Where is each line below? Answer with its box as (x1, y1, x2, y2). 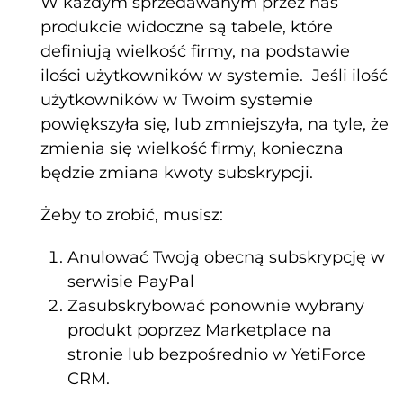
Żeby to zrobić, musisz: (40, 205, 223, 226)
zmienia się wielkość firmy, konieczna (40, 139, 344, 159)
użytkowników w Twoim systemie (40, 90, 313, 111)
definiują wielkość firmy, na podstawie (40, 41, 350, 62)
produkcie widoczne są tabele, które (40, 17, 333, 38)
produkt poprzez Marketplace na (67, 320, 332, 341)
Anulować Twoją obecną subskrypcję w (67, 247, 385, 268)
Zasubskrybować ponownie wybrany (67, 296, 364, 317)
